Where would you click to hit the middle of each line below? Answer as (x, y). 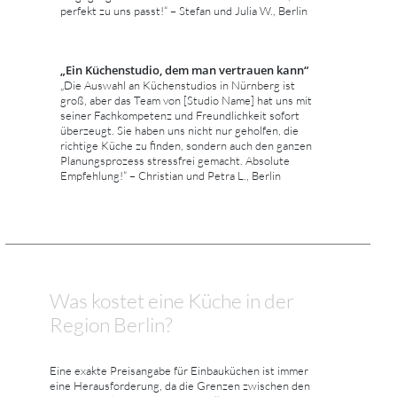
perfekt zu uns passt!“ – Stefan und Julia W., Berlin (184, 10)
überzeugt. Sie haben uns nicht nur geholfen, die (179, 130)
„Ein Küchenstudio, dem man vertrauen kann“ (184, 70)
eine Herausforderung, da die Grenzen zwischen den (180, 385)
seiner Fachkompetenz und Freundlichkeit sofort (180, 115)
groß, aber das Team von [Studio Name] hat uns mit (186, 100)
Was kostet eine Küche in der (172, 300)
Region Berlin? (111, 324)
